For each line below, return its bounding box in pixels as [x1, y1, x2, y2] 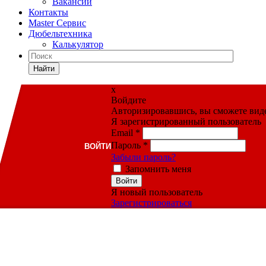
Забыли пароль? [110, 152, 176, 162]
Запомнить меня [125, 164, 191, 174]
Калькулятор [52, 39, 103, 49]
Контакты [28, 7, 68, 17]
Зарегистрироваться [110, 198, 192, 208]
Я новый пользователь [110, 187, 202, 197]
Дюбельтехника [28, 28, 92, 39]
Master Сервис [28, 18, 86, 28]
